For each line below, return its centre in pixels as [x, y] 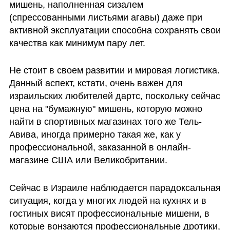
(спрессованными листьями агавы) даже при [106, 17]
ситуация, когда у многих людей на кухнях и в [108, 201]
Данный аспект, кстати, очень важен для [96, 83]
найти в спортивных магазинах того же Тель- [105, 122]
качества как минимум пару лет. [78, 43]
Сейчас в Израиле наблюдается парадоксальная [115, 188]
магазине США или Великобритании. [89, 160]
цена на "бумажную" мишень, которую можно [106, 109]
